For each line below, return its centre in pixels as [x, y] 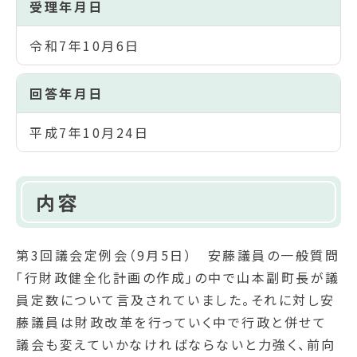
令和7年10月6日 [85, 45]
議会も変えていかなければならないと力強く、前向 [176, 344]
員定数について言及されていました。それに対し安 [176, 299]
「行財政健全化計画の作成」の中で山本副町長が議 [178, 277]
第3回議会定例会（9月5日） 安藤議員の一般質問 [178, 255]
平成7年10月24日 [89, 132]
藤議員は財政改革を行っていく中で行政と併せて [171, 322]
